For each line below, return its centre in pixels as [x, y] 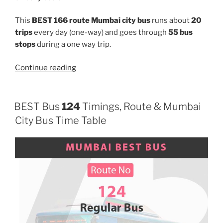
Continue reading [46, 67]
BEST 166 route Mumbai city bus [91, 21]
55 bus [180, 33]
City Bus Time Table [61, 121]
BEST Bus [38, 107]
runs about [171, 21]
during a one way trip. [73, 45]
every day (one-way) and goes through [100, 33]
